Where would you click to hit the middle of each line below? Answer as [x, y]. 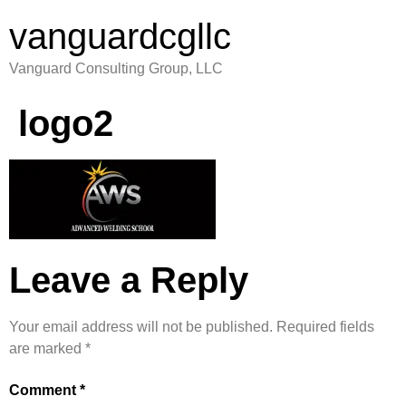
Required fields [325, 327]
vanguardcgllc [120, 36]
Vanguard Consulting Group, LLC [116, 68]
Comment [44, 390]
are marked [47, 349]
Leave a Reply [129, 280]
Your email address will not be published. [141, 327]
